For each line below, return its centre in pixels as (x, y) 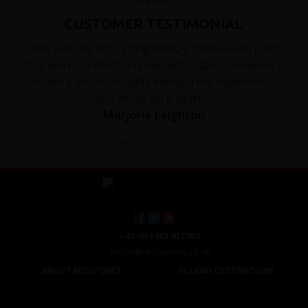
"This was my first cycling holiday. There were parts (154, 48)
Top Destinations (227, 287)
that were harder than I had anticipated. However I (154, 65)
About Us (81, 287)
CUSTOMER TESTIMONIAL (154, 23)
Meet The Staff (81, 300)
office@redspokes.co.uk (161, 251)
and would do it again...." (154, 98)
